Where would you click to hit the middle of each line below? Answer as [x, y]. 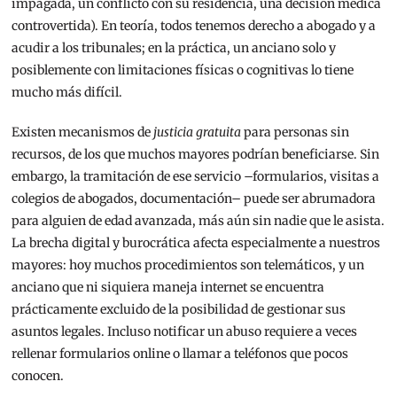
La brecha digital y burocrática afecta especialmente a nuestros [196, 243]
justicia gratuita [198, 132]
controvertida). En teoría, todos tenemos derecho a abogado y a [194, 26]
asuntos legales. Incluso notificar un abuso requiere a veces [185, 332]
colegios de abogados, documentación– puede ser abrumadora [194, 199]
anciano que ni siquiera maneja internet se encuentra [168, 288]
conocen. [38, 376]
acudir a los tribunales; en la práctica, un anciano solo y [174, 48]
